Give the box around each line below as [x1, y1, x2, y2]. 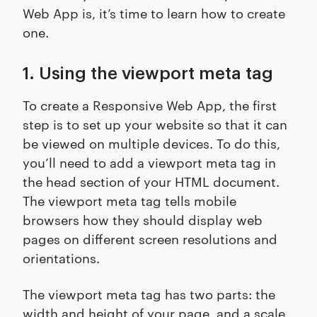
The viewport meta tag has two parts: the [23, 284, 275, 303]
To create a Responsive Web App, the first [23, 96, 277, 114]
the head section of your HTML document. [23, 172, 279, 190]
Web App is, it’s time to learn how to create [23, 4, 285, 22]
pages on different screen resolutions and [23, 229, 277, 248]
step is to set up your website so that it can [23, 115, 287, 133]
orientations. [23, 248, 100, 267]
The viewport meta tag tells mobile [23, 191, 236, 209]
